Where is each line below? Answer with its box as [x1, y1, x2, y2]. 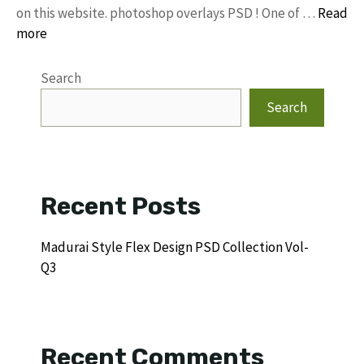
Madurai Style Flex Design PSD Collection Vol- [41, 237, 309, 256]
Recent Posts [41, 191, 201, 221]
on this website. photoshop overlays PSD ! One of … [16, 3, 318, 22]
